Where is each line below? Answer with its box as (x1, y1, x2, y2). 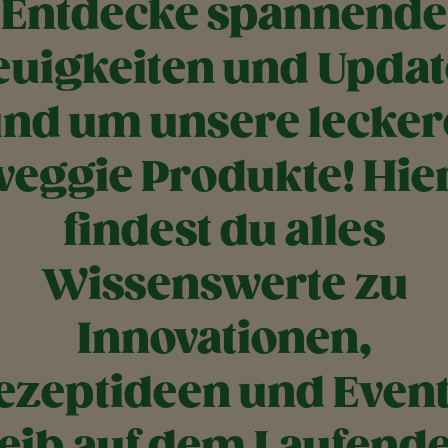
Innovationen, (76, 314, 372, 366)
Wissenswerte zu (40, 260, 408, 312)
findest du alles (63, 206, 385, 258)
